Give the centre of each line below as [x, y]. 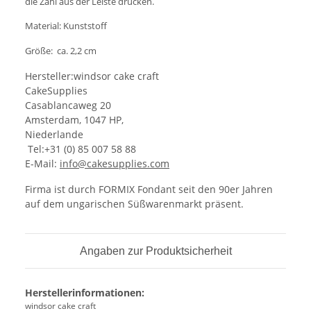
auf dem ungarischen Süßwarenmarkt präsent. [134, 203]
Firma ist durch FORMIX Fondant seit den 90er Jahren [149, 189]
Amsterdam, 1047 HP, [74, 119]
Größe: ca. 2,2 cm [61, 50]
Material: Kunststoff [66, 25]
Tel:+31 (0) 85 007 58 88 [81, 149]
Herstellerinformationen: [85, 292]
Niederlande [54, 134]
